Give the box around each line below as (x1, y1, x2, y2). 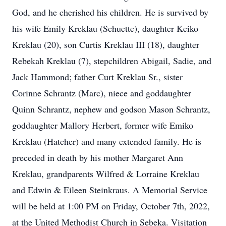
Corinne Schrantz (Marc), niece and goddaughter (12, 87, 191, 99)
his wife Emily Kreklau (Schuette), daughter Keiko (12, 22, 198, 34)
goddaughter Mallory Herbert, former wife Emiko (12, 119, 193, 131)
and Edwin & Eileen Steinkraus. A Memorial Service (12, 184, 207, 196)
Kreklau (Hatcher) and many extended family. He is (12, 135, 201, 147)
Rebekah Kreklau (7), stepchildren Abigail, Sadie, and (12, 54, 211, 67)
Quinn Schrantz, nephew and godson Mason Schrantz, (12, 103, 210, 115)
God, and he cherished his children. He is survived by (12, 6, 208, 18)
